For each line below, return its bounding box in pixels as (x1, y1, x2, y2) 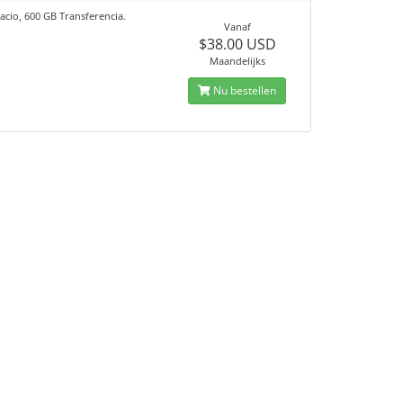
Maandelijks (209, 54, 265, 67)
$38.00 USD (198, 34, 276, 54)
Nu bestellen (210, 83, 277, 98)
